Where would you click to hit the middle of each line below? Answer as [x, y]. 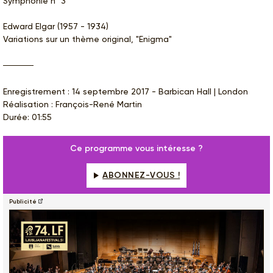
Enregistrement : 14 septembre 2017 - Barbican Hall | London [126, 91]
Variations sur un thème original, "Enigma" [87, 39]
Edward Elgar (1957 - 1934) [56, 26]
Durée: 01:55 [27, 117]
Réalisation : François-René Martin [73, 104]
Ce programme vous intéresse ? [136, 148]
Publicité [23, 201]
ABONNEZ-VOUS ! [141, 175]
